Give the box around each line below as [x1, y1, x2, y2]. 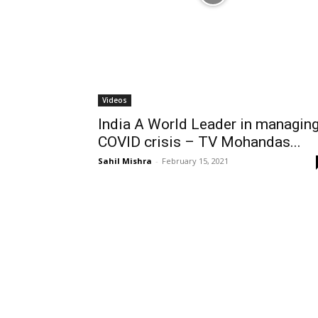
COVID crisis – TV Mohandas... [98, 133, 301, 150]
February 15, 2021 [162, 155, 229, 166]
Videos [102, 95, 127, 105]
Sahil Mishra [98, 155, 152, 166]
